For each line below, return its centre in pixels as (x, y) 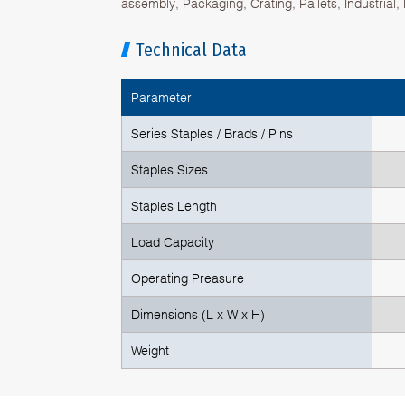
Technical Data (192, 49)
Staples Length (174, 205)
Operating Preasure (188, 277)
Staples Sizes (170, 169)
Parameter (162, 96)
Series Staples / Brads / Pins (212, 132)
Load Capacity (173, 241)
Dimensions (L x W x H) (198, 313)
